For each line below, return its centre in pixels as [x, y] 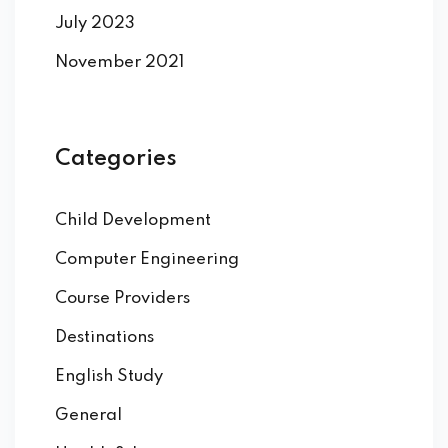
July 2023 [95, 24]
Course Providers [122, 299]
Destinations [104, 338]
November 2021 [119, 63]
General [88, 416]
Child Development [133, 221]
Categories [116, 159]
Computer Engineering [147, 260]
